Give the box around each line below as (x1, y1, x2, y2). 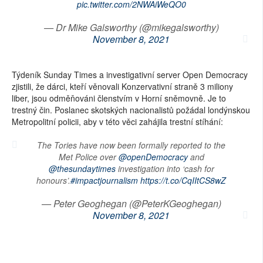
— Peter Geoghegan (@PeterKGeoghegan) (41, 196, 221, 210)
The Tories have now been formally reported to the (37, 139, 225, 151)
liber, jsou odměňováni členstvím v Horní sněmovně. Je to (12, 92, 226, 104)
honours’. (36, 174, 70, 186)
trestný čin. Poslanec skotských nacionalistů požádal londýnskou (12, 103, 250, 116)
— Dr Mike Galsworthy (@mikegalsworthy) (43, 20, 219, 34)
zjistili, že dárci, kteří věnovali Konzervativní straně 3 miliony (12, 80, 233, 92)
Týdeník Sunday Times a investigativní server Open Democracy (12, 68, 248, 80)
